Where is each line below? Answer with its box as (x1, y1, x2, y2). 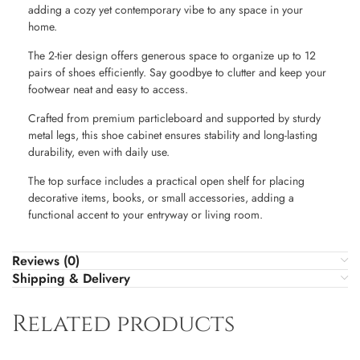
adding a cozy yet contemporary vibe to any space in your (28, 2, 303, 18)
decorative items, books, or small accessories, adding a (28, 190, 294, 207)
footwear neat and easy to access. (28, 81, 188, 98)
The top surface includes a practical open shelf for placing (28, 173, 305, 190)
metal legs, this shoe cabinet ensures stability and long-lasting (28, 127, 317, 144)
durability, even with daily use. (28, 144, 170, 161)
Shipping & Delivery (12, 269, 130, 288)
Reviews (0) (12, 252, 80, 271)
